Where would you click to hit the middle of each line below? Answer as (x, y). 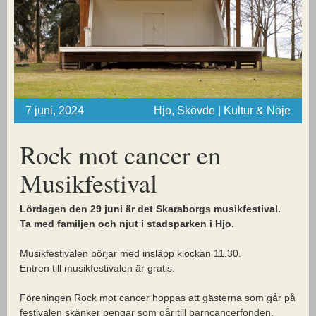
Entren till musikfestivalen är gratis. (97, 268)
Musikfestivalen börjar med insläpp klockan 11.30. (130, 253)
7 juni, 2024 (55, 110)
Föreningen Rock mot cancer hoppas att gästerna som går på (158, 297)
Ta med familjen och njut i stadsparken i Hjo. (127, 223)
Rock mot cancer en (120, 154)
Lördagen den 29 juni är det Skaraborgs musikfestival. (150, 208)
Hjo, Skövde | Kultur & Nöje (222, 110)
